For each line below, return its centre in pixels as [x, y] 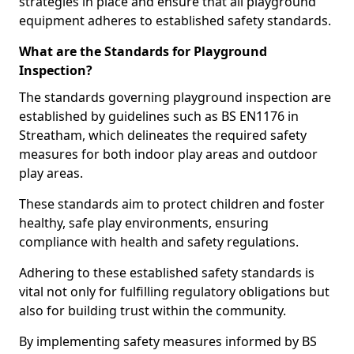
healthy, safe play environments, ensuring [144, 223]
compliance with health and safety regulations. [159, 242]
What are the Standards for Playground [143, 51]
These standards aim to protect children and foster [172, 204]
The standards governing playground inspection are [175, 97]
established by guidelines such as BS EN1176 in [159, 116]
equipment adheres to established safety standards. [175, 21]
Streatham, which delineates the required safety [163, 135]
